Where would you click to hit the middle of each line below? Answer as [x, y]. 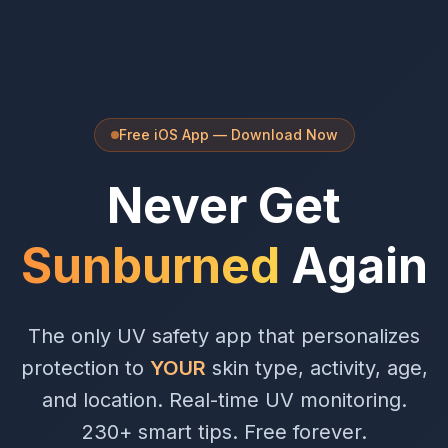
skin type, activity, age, [316, 367]
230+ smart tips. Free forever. [224, 431]
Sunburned [150, 265]
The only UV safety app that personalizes [224, 335]
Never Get [224, 205]
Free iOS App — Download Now [228, 134]
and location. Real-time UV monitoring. [224, 399]
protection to [82, 367]
